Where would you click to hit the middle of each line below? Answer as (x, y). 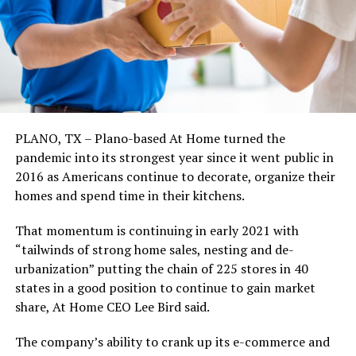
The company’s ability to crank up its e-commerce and (172, 342)
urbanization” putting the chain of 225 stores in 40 (161, 269)
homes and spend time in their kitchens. (130, 196)
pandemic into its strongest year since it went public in (174, 158)
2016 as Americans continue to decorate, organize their (175, 177)
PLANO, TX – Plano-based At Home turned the (150, 139)
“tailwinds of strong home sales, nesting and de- (154, 250)
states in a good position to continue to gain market (165, 288)
